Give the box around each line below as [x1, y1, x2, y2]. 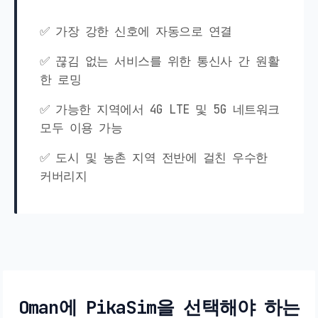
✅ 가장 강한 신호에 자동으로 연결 [40, 23, 232, 40]
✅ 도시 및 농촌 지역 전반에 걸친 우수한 [40, 150, 268, 166]
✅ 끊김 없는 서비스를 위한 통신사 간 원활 [40, 53, 279, 70]
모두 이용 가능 [40, 120, 122, 136]
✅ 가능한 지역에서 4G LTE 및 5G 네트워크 [40, 102, 280, 118]
